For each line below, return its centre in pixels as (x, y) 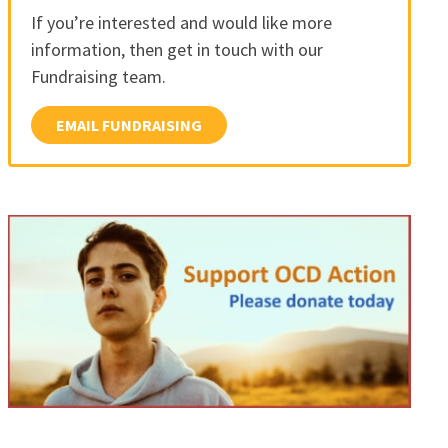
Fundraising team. (98, 77)
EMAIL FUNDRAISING (128, 125)
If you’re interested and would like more (181, 23)
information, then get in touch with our (176, 50)
